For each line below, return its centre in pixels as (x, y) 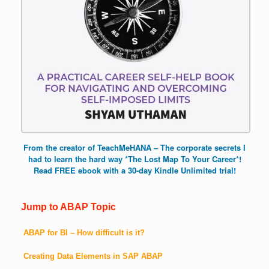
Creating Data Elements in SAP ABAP (93, 256)
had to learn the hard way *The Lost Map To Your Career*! (134, 159)
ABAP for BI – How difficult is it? (84, 232)
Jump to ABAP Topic (68, 207)
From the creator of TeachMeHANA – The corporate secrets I (134, 148)
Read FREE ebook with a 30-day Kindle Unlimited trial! (134, 171)
